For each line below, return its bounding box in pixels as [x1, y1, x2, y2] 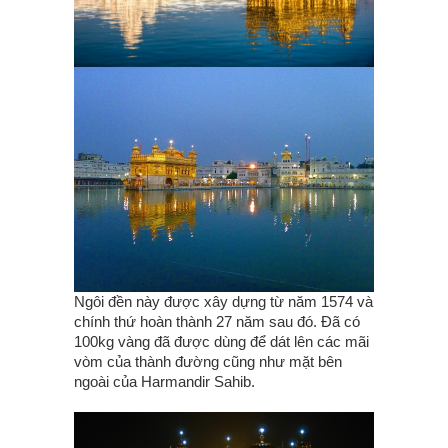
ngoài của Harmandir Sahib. [74, 373, 259, 390]
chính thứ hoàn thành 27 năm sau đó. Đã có [74, 313, 360, 330]
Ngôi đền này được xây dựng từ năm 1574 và [74, 293, 373, 310]
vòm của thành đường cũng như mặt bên [74, 353, 342, 370]
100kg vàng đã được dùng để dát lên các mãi [74, 333, 369, 350]
